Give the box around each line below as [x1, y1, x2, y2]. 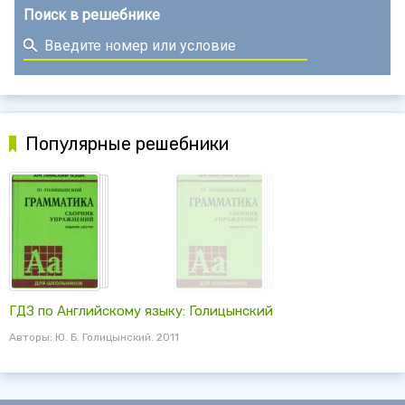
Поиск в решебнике [24, 6, 160, 24]
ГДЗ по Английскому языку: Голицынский [9, 303, 273, 320]
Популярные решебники [25, 133, 229, 155]
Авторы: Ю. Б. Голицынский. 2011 [9, 331, 179, 344]
